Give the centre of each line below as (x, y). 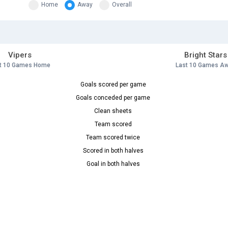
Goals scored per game (113, 85)
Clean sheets (113, 111)
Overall (122, 5)
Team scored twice (113, 138)
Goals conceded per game (113, 98)
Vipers (20, 55)
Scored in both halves (113, 151)
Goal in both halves (113, 164)
